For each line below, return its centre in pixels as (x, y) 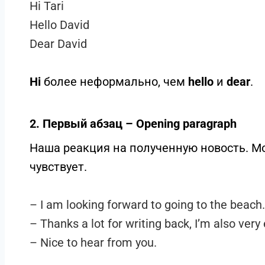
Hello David (59, 25)
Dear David (58, 44)
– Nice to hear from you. (93, 243)
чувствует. (58, 167)
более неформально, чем (114, 82)
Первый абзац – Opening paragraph (139, 124)
